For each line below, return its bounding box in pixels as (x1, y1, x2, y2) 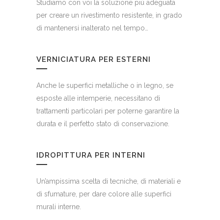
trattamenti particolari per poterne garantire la (36, 107, 179, 115)
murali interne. (36, 202, 81, 211)
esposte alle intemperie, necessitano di (36, 94, 160, 102)
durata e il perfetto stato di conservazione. (36, 119, 169, 128)
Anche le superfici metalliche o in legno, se (36, 81, 173, 89)
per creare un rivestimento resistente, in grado (36, 11, 182, 19)
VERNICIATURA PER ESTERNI (36, 55, 151, 64)
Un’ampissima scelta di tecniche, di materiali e (36, 177, 181, 185)
